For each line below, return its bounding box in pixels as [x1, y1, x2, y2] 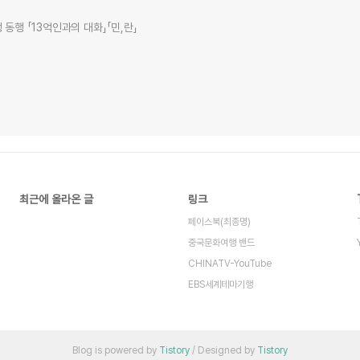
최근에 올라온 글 [19, 193, 93, 206]
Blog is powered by [72, 345, 159, 356]
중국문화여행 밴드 [188, 237, 255, 248]
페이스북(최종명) [188, 216, 251, 227]
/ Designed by [190, 345, 257, 356]
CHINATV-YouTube [188, 258, 272, 269]
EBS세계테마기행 [188, 279, 253, 290]
